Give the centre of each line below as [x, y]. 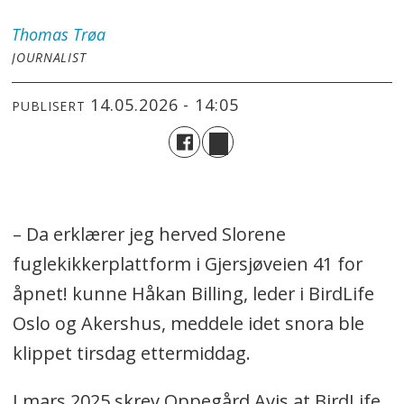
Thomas [41, 35]
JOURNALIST [49, 58]
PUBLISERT [49, 106]
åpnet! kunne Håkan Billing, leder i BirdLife [193, 294]
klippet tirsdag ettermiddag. [131, 353]
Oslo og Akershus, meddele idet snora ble [188, 324]
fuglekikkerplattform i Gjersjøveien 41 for [187, 264]
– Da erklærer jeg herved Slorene [149, 234]
